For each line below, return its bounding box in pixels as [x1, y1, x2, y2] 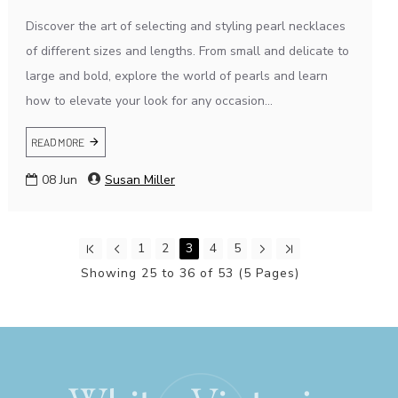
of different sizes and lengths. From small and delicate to [25, 42, 349, 60]
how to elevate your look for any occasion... [25, 92, 273, 109]
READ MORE [30, 135, 84, 148]
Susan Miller [104, 171, 175, 188]
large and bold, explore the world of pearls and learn [25, 67, 328, 84]
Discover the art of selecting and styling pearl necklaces [25, 17, 346, 35]
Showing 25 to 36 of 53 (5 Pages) [80, 264, 299, 282]
